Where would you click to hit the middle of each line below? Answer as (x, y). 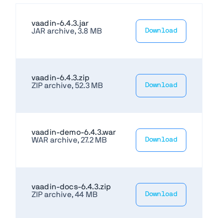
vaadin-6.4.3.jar (60, 23)
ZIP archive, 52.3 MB (67, 85)
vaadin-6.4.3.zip (61, 78)
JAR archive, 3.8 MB (67, 31)
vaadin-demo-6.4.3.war (74, 132)
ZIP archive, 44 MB (64, 194)
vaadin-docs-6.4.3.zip (72, 187)
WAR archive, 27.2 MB (69, 140)
